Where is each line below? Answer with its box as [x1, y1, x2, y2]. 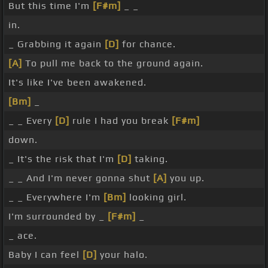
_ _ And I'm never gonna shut [8, 172, 153, 184]
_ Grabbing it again [8, 38, 105, 50]
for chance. [119, 38, 176, 50]
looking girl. [126, 191, 187, 203]
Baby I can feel [8, 249, 83, 261]
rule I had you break [69, 115, 172, 127]
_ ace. [8, 230, 37, 242]
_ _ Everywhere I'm [8, 191, 103, 203]
